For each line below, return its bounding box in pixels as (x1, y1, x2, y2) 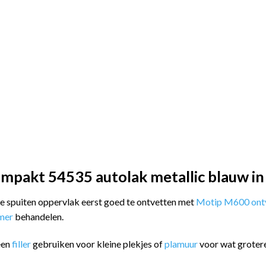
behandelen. (15, 211, 64, 223)
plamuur (164, 237, 198, 249)
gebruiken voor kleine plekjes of (33, 237, 164, 249)
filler (12, 237, 33, 249)
